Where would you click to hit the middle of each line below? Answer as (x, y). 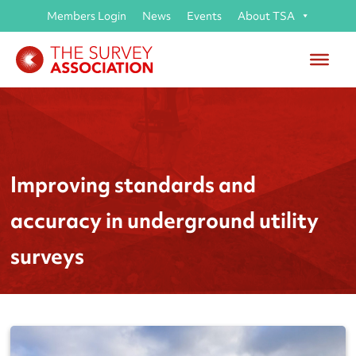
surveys (48, 256)
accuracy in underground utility (165, 220)
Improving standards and (133, 184)
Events (204, 16)
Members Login (86, 16)
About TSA (266, 16)
